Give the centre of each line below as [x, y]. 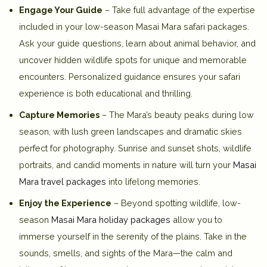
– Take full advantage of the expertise [179, 10]
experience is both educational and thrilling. [106, 94]
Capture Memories [59, 115]
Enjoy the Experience [65, 203]
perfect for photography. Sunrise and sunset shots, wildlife [135, 148]
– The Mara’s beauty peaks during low [177, 115]
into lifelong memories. [153, 182]
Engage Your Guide [61, 10]
